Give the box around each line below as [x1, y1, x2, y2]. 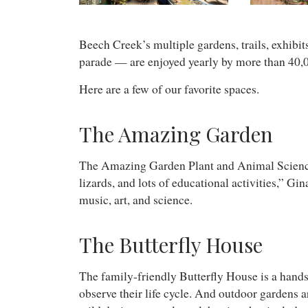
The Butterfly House [79, 231, 263, 259]
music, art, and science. [79, 192, 192, 208]
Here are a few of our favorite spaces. [79, 81, 259, 98]
